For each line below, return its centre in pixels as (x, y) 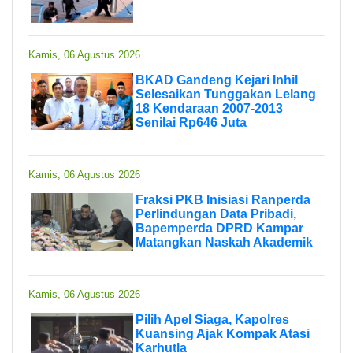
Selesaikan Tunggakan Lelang (226, 94)
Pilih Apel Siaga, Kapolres (212, 319)
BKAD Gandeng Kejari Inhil (217, 80)
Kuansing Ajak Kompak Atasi (223, 333)
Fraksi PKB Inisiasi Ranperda (223, 199)
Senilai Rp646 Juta (191, 122)
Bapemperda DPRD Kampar (219, 228)
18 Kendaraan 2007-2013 (209, 108)
